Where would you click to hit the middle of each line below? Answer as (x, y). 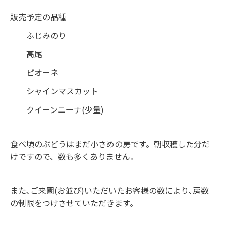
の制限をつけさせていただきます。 (74, 203)
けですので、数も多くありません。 (74, 156)
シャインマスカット (54, 91)
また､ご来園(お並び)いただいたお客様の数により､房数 (109, 191)
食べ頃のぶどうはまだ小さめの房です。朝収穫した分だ (110, 144)
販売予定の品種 (38, 17)
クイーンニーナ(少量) (57, 110)
